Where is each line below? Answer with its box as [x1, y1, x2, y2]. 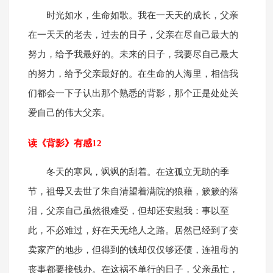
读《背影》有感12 [27, 138, 102, 149]
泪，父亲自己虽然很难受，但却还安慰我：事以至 [27, 206, 229, 216]
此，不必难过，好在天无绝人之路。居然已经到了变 [27, 225, 238, 236]
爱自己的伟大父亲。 [27, 108, 110, 118]
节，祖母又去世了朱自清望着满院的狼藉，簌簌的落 [27, 186, 238, 197]
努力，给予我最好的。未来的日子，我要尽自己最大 [27, 49, 238, 60]
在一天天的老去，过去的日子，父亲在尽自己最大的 [27, 30, 238, 40]
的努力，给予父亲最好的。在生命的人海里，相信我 [27, 69, 238, 79]
